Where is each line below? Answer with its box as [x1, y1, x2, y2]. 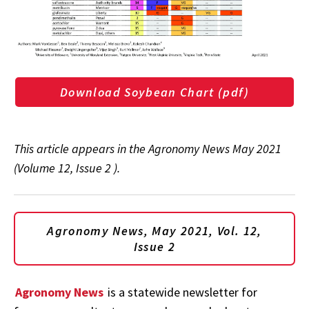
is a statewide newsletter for [105, 283, 257, 300]
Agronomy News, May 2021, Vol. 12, [47, 222, 262, 239]
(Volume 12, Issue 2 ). [14, 159, 120, 176]
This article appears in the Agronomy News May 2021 [14, 140, 281, 157]
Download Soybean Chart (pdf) [60, 83, 249, 100]
